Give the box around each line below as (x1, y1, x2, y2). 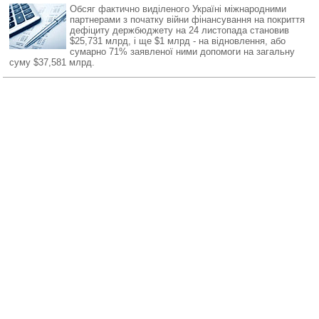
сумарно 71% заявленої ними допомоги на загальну (70, 46, 295, 57)
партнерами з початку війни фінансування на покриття (70, 14, 305, 25)
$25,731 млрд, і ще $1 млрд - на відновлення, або (70, 36, 286, 46)
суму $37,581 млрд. (9, 57, 95, 68)
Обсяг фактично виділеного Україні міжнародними (70, 4, 286, 14)
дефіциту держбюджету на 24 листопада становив (70, 25, 289, 36)
